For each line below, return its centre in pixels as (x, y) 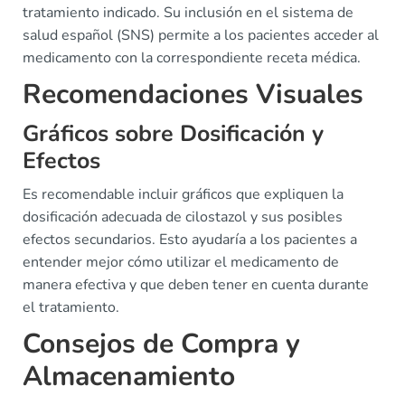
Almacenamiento (129, 377)
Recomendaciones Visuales (193, 94)
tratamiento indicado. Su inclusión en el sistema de (188, 13)
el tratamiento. (71, 307)
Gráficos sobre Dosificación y (173, 134)
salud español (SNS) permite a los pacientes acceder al (201, 35)
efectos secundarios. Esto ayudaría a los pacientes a (190, 240)
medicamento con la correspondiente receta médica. (192, 58)
